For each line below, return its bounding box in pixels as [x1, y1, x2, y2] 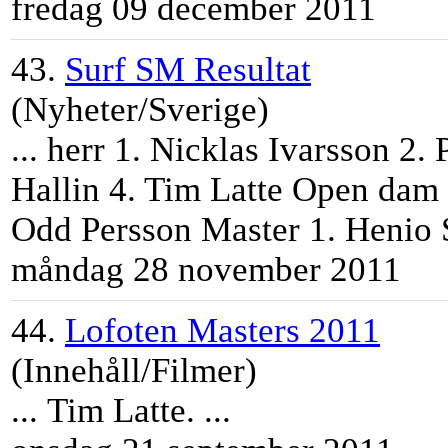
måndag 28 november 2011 [11, 250, 401, 290]
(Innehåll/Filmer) [11, 351, 257, 391]
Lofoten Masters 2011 [65, 311, 380, 351]
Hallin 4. [11, 170, 144, 210]
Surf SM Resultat [65, 50, 311, 90]
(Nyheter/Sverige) [11, 90, 269, 130]
